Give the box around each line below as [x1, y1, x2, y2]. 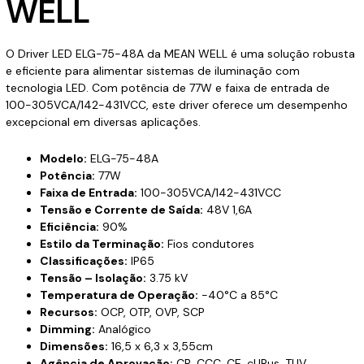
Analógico [94, 322, 151, 336]
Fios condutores [163, 236, 254, 251]
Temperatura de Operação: [39, 288, 198, 302]
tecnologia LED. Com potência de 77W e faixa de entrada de [5, 80, 330, 95]
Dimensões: [39, 339, 108, 353]
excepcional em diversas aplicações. [5, 114, 201, 129]
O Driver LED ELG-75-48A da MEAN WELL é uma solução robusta [5, 45, 355, 61]
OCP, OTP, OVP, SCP [97, 305, 205, 319]
